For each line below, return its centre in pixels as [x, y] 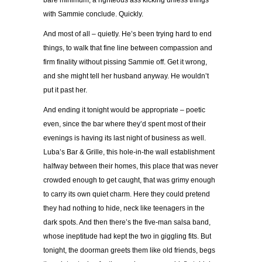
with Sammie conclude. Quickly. [93, 14]
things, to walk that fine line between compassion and [128, 48]
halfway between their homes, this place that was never [131, 166]
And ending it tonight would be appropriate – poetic [124, 110]
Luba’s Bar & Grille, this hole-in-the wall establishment [129, 152]
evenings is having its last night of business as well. [125, 138]
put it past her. [65, 90]
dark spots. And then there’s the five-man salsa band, [127, 223]
